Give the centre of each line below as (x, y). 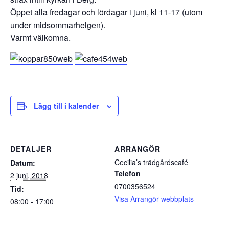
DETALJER (31, 148)
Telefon (128, 173)
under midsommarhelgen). (58, 25)
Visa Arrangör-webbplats (154, 199)
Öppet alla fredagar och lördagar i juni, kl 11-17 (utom (106, 12)
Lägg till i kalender (66, 106)
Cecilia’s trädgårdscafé (151, 162)
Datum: (23, 162)
